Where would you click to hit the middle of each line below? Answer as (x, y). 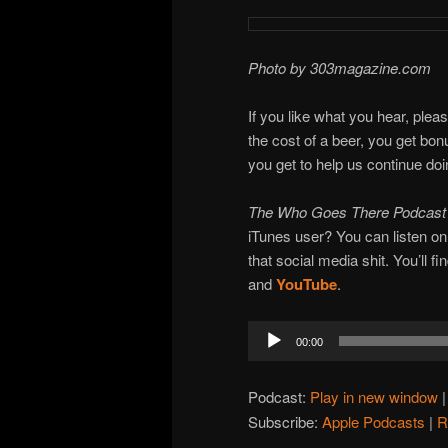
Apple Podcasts (373, 421)
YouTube (306, 284)
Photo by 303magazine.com (339, 67)
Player (268, 355)
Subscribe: (285, 421)
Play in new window (374, 396)
